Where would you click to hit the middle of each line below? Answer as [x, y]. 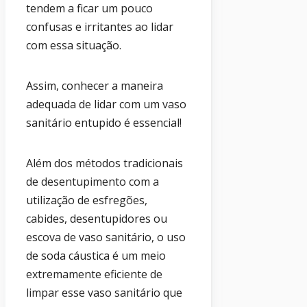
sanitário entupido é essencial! [104, 123]
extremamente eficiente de [94, 274]
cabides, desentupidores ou [97, 219]
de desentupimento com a [93, 182]
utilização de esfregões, [87, 200]
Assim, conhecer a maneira [95, 86]
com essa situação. [74, 46]
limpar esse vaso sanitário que [104, 293]
